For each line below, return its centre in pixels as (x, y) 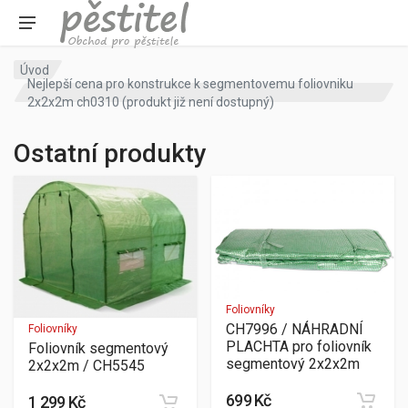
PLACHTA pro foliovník (299, 346)
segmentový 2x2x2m (293, 363)
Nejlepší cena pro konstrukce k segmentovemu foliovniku (191, 83)
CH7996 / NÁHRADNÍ (295, 329)
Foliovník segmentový (98, 348)
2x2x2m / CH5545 (87, 365)
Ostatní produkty (110, 153)
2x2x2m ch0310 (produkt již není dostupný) (151, 102)
